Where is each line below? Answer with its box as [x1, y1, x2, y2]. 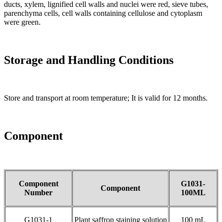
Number [24, 188, 53, 197]
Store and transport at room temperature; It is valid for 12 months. [4, 94, 208, 103]
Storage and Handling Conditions [4, 54, 173, 67]
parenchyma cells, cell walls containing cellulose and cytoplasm [4, 9, 202, 18]
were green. [4, 18, 41, 27]
